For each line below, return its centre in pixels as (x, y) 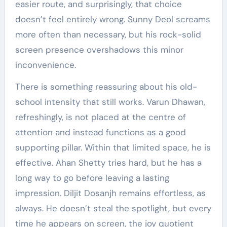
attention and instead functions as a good (100, 133)
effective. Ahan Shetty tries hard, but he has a (108, 163)
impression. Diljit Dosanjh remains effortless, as (110, 193)
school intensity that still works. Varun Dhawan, (110, 102)
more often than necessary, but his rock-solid (108, 35)
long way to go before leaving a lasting (92, 178)
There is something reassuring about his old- (106, 87)
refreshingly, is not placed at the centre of (100, 117)
